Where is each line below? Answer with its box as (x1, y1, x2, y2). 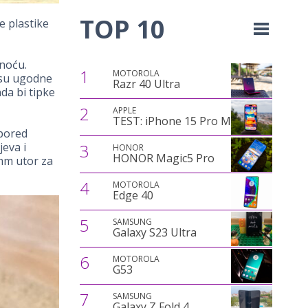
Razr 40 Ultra (112, 76, 180, 91)
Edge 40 (112, 188, 153, 203)
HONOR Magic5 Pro (112, 151, 214, 166)
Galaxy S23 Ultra (112, 225, 197, 240)
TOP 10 (80, 12, 165, 46)
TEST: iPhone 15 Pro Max (112, 113, 243, 129)
